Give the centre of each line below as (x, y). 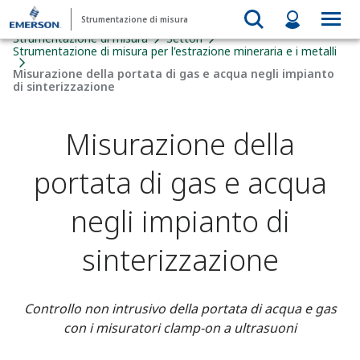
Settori (184, 38)
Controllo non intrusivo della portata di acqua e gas (180, 309)
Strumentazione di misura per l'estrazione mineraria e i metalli (175, 51)
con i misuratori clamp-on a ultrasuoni (180, 328)
